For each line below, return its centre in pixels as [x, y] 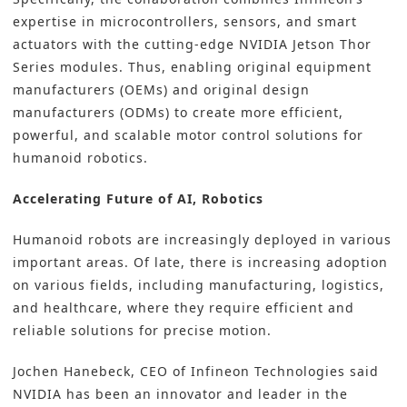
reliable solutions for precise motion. [142, 331]
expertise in [56, 22]
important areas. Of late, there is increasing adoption [200, 263]
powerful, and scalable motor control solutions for [188, 135]
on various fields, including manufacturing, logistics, [199, 285]
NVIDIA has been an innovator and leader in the [180, 394]
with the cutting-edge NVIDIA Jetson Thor [225, 45]
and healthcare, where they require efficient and [184, 308]
